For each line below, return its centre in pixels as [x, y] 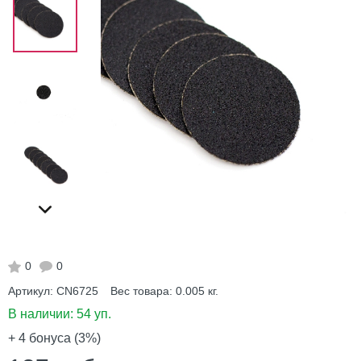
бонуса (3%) [63, 338]
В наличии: [42, 314]
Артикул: [31, 291]
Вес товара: [141, 291]
